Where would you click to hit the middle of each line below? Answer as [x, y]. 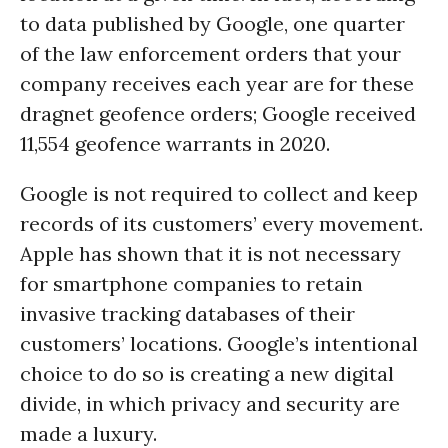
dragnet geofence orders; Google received [218, 113]
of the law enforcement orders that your [210, 53]
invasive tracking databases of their [187, 313]
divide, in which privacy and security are [210, 403]
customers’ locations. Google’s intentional [219, 343]
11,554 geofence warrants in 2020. [175, 143]
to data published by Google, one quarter [212, 23]
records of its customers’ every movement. [221, 223]
